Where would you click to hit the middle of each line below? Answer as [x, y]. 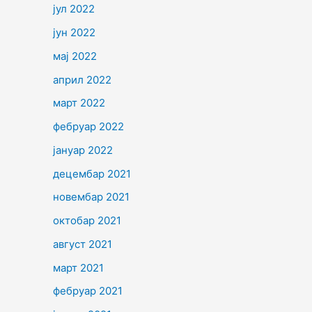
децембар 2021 [92, 173]
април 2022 [82, 79]
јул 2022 [74, 9]
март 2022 [79, 103]
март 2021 [78, 267]
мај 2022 [75, 56]
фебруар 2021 [88, 291]
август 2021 [83, 244]
